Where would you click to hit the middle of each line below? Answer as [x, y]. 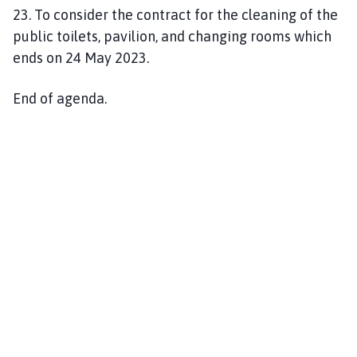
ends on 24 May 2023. [81, 57]
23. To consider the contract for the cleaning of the [175, 14]
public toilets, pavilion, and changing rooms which [172, 36]
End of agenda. [60, 98]
